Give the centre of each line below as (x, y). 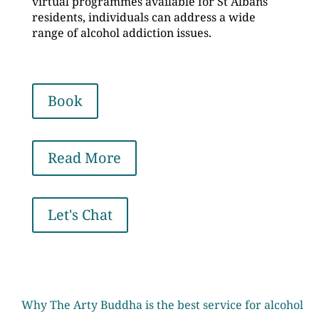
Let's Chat (80, 215)
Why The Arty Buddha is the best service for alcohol (162, 305)
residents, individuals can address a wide (143, 17)
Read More (84, 158)
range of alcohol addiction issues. (121, 33)
